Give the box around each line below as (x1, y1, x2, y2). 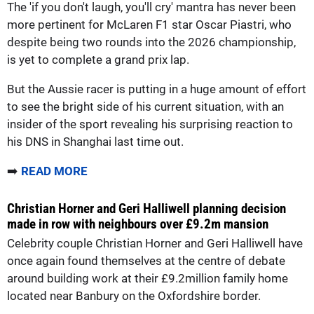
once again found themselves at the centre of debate (7, 253, 285, 268)
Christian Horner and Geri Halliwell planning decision (7, 200, 286, 217)
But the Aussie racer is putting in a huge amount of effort (7, 81, 306, 96)
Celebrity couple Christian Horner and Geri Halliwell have (7, 235, 303, 250)
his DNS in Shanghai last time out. (7, 134, 184, 149)
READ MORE (21, 163, 88, 178)
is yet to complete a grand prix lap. (7, 52, 189, 67)
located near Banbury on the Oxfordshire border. (7, 288, 261, 303)
